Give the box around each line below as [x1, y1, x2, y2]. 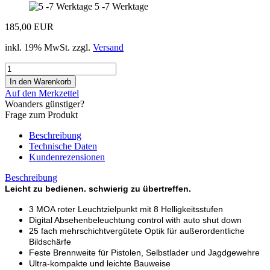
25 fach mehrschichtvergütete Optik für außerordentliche [29, 225, 245, 236]
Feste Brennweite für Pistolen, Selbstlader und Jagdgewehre [29, 247, 260, 257]
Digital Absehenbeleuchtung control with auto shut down [29, 215, 242, 225]
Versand [93, 42, 124, 52]
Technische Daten [29, 140, 97, 151]
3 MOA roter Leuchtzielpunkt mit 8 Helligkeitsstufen [29, 204, 223, 214]
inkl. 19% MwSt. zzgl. [5, 42, 93, 52]
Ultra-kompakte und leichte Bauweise [29, 258, 171, 268]
